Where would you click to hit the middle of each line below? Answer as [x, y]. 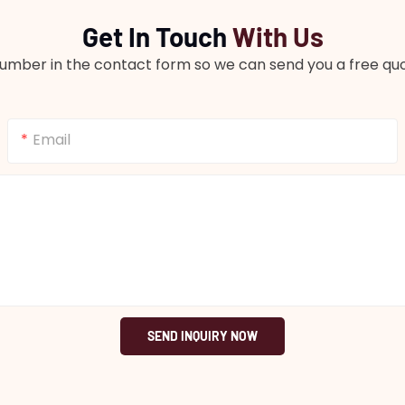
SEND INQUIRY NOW [202, 336]
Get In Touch [157, 36]
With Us [278, 36]
